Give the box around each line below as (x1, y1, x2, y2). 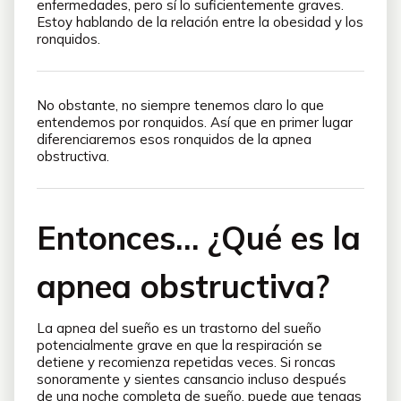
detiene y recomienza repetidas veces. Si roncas (37, 354, 336, 371)
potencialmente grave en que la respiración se (37, 337, 322, 354)
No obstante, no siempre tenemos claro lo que (37, 97, 324, 114)
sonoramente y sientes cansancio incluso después (37, 371, 346, 388)
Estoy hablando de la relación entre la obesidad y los (37, 13, 363, 30)
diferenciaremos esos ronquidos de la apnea (37, 131, 311, 148)
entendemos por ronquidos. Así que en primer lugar (37, 114, 353, 131)
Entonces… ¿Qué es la (37, 218, 361, 258)
